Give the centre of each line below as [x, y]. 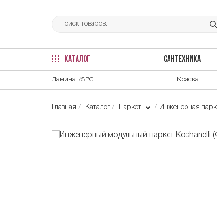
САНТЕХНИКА [182, 60]
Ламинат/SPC [73, 79]
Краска [188, 79]
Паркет [131, 107]
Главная [64, 107]
